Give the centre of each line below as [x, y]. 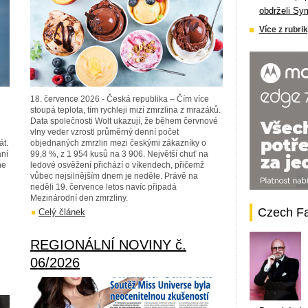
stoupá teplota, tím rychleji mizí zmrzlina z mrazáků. [125, 110]
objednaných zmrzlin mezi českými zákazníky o [118, 143]
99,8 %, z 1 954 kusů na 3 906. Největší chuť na [119, 154]
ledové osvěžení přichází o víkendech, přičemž [117, 165]
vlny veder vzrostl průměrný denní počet [104, 132]
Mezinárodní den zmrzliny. [79, 198]
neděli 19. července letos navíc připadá [103, 187]
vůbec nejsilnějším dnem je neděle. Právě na [114, 176]
